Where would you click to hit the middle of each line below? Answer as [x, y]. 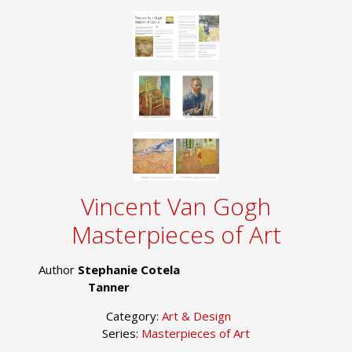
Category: [134, 315]
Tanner [109, 286]
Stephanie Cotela [128, 269]
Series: [122, 333]
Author [58, 269]
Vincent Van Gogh [176, 206]
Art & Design [196, 315]
